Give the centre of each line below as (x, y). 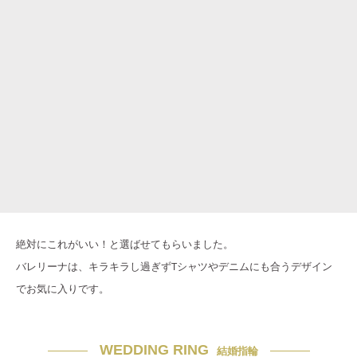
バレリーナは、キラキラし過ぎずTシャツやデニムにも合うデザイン (174, 267)
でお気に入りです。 (63, 289)
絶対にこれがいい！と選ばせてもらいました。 (125, 244)
